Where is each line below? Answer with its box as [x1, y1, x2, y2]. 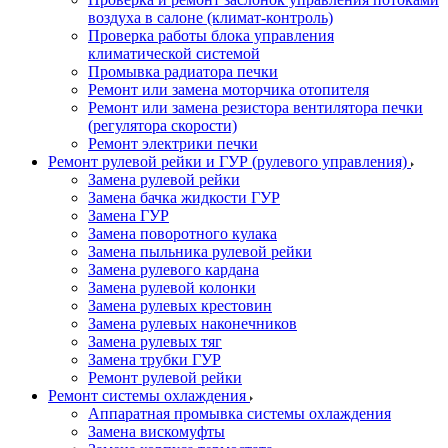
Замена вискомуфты [88, 423, 225, 440]
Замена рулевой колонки [88, 279, 256, 296]
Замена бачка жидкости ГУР [88, 189, 280, 206]
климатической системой [88, 45, 260, 62]
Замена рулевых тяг [88, 333, 222, 350]
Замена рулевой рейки [88, 171, 240, 188]
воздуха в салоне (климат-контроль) [88, 9, 333, 26]
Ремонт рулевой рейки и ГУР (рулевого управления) [48, 153, 411, 170]
